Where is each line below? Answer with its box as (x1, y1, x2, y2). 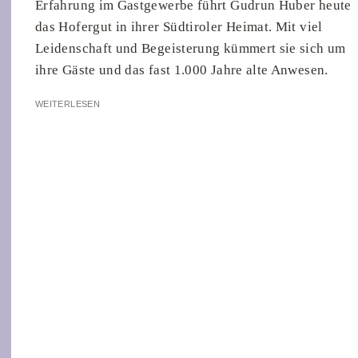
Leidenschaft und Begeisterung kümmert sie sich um (35, 41, 346, 57)
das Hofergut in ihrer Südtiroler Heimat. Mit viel (35, 19, 323, 35)
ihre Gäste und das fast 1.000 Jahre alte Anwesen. (35, 62, 328, 78)
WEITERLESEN (35, 99, 100, 109)
